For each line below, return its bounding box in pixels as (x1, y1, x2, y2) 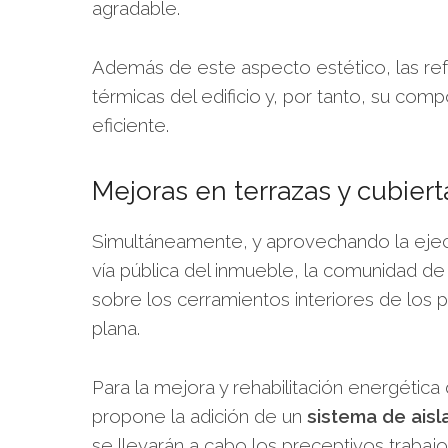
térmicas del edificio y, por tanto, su (92, 85, 390, 107)
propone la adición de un (92, 405, 307, 427)
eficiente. (92, 114, 169, 136)
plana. (92, 317, 140, 339)
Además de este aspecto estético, (92, 56, 396, 78)
